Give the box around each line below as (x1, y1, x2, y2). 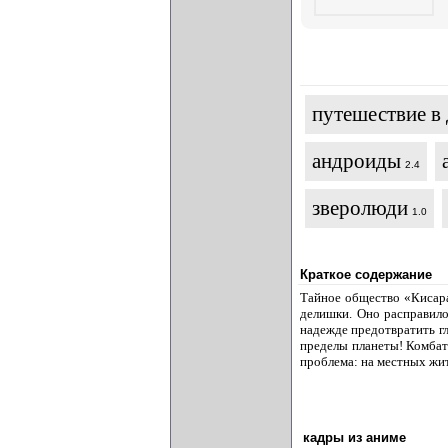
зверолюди (312, 196, 408, 220)
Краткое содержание (300, 267, 432, 282)
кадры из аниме (303, 430, 406, 445)
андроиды (312, 149, 401, 173)
